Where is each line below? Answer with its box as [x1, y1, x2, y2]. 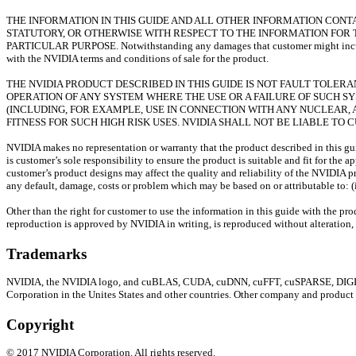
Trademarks [6, 245, 87, 262]
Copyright [6, 315, 74, 333]
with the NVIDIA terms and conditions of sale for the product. [6, 52, 269, 65]
